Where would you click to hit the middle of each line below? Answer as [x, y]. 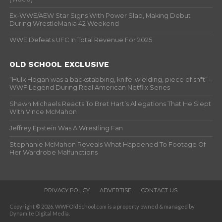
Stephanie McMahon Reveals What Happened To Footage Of [107, 144]
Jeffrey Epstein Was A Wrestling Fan [66, 128]
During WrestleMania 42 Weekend [64, 23]
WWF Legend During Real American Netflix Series [89, 87]
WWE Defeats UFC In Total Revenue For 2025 [81, 40]
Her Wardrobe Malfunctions [53, 152]
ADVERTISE [116, 190]
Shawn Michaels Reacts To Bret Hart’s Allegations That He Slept [110, 104]
